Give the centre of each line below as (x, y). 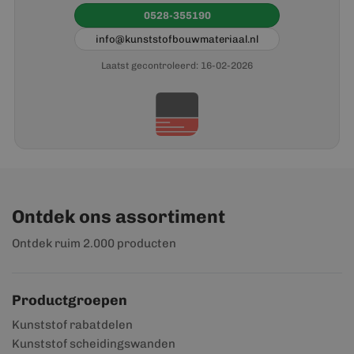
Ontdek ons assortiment (119, 217)
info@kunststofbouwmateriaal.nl (177, 39)
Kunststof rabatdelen (72, 325)
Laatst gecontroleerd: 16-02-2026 (177, 66)
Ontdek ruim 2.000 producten (94, 243)
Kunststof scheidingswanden (94, 344)
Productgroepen (70, 300)
